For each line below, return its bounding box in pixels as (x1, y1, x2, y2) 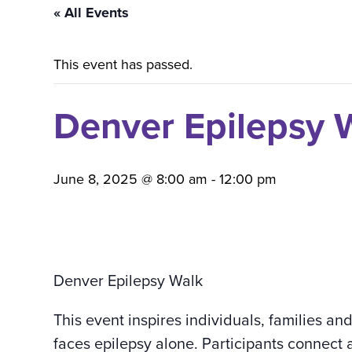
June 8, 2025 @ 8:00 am (53, 168, 207, 189)
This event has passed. (53, 53, 192, 74)
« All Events (53, 2, 129, 23)
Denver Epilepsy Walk (53, 268, 203, 291)
